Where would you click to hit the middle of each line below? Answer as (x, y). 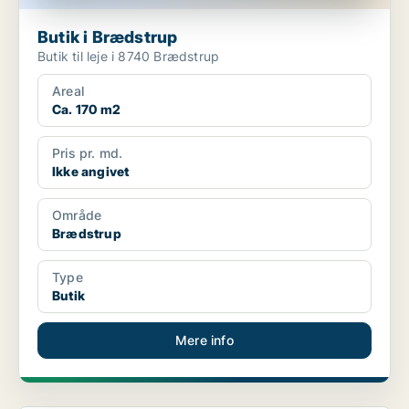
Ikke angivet (91, 172)
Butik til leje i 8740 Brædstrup (129, 57)
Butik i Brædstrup (108, 37)
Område (77, 215)
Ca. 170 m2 (86, 110)
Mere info (204, 341)
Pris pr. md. (88, 153)
